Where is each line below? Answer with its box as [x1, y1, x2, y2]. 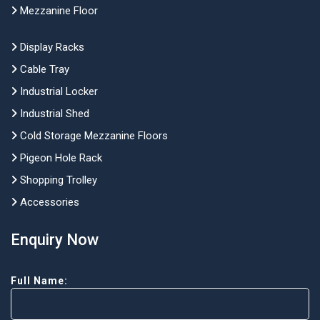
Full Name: [11, 274, 68, 286]
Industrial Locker [17, 84, 98, 98]
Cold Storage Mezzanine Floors [17, 129, 168, 142]
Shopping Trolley [17, 173, 97, 186]
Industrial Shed [17, 106, 89, 120]
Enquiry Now [11, 230, 99, 249]
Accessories [17, 195, 79, 209]
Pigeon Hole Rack [17, 151, 102, 164]
